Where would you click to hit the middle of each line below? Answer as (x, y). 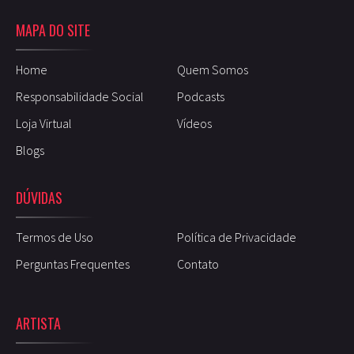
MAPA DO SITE (53, 30)
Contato (198, 264)
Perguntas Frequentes (73, 264)
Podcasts (201, 96)
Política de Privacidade (237, 237)
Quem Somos (213, 69)
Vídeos (194, 123)
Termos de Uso (55, 237)
